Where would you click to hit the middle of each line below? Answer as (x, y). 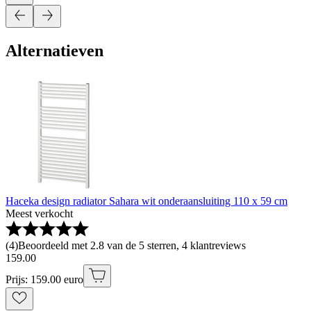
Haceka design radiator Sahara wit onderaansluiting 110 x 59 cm (146, 201)
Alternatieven (54, 50)
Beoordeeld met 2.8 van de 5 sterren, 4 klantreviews (132, 245)
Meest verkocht (39, 213)
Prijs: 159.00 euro (44, 279)
